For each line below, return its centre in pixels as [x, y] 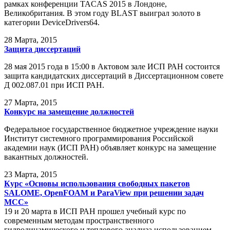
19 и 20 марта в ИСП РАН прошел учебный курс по [95, 212]
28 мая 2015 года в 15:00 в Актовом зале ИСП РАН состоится [112, 67]
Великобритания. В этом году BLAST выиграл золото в [102, 13]
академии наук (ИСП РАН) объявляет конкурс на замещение [110, 148]
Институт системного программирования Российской [99, 139]
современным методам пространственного [79, 221]
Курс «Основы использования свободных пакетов [97, 184]
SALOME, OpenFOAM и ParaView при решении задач [104, 193]
